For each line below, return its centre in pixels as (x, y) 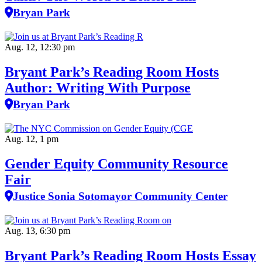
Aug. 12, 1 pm (32, 139)
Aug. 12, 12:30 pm (40, 47)
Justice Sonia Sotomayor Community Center (120, 196)
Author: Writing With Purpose (98, 87)
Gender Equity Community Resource (116, 163)
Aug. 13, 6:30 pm (37, 230)
